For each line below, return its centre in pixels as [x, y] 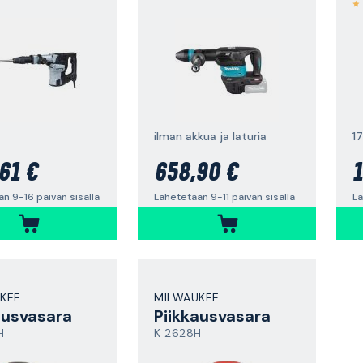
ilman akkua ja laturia [210, 136]
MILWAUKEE [187, 297]
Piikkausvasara [212, 316]
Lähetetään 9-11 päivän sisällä [224, 196]
